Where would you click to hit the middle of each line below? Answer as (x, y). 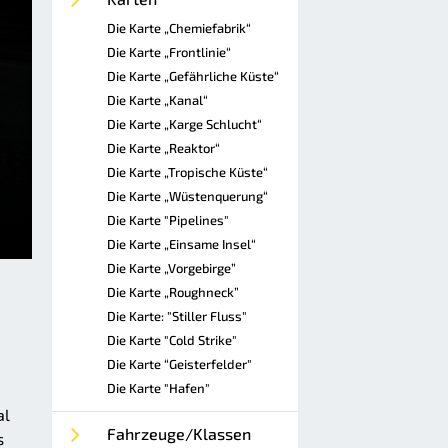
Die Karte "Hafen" (158, 388)
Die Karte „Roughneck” (173, 292)
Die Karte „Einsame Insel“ (181, 244)
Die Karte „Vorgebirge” (171, 268)
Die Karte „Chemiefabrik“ (179, 28)
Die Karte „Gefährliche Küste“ (193, 76)
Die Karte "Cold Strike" (172, 340)
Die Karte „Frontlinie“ (169, 52)
